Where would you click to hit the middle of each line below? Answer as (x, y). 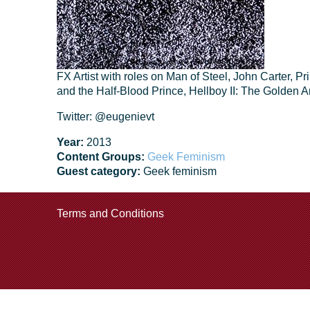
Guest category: (100, 171)
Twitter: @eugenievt (106, 117)
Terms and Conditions (110, 213)
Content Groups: (102, 157)
